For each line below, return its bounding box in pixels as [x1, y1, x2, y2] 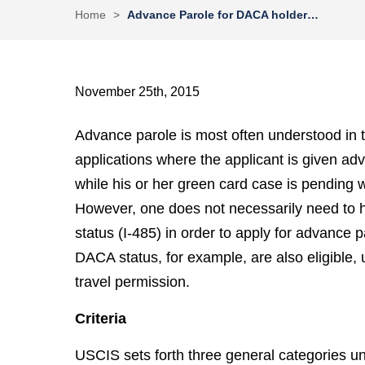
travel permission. [75, 274, 191, 290]
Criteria [75, 310, 127, 327]
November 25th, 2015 [75, 84, 200, 99]
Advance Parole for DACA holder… [127, 8, 319, 21]
